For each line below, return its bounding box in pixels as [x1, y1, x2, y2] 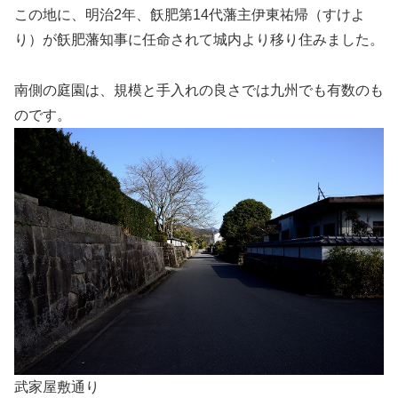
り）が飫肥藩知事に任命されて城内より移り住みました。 [14, 32, 384, 48]
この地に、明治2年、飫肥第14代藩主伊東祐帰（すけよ [14, 7, 365, 23]
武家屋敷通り [14, 378, 99, 394]
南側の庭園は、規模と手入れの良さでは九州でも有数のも [14, 83, 384, 99]
